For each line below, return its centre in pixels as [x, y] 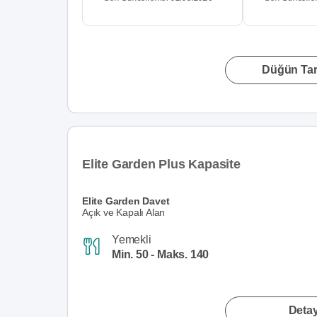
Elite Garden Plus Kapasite [161, 164]
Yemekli [132, 239]
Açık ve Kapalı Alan [124, 212]
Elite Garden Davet [126, 201]
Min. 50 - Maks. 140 [161, 254]
